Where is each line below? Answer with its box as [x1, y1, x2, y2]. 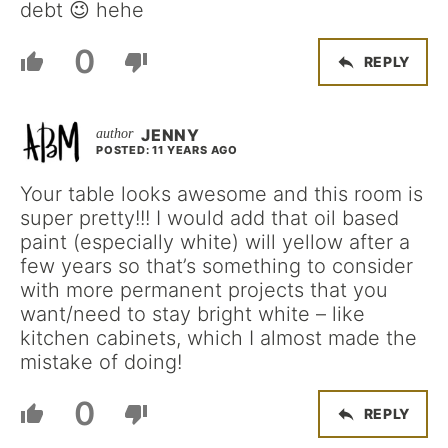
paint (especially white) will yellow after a [20, 229, 410, 254]
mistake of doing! [20, 349, 182, 374]
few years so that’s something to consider [20, 253, 413, 278]
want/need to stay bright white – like [20, 301, 365, 326]
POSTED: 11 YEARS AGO [96, 142, 238, 157]
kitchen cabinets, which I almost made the [20, 325, 417, 350]
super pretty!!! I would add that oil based [20, 205, 399, 230]
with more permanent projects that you [20, 277, 388, 302]
